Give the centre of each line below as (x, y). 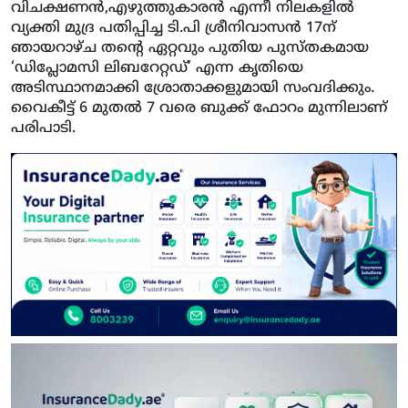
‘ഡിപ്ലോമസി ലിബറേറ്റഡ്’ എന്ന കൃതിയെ (157, 69)
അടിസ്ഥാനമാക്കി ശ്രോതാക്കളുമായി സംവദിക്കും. (193, 89)
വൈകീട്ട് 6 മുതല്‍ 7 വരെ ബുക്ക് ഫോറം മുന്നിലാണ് (199, 109)
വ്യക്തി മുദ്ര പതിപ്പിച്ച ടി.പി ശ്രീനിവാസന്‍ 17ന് (173, 29)
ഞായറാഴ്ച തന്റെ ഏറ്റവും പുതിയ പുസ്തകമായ (190, 49)
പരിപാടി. (43, 129)
